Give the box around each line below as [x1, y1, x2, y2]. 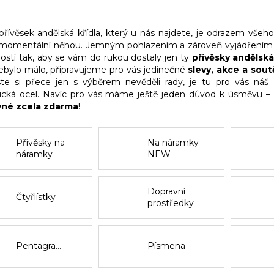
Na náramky [147, 136, 199, 148]
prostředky [147, 197, 194, 209]
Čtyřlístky [15, 191, 56, 203]
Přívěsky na [15, 136, 65, 148]
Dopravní [147, 185, 186, 197]
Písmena [147, 240, 186, 252]
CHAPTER [147, 160, 191, 171]
